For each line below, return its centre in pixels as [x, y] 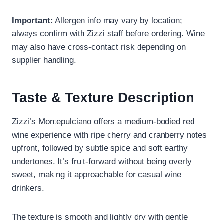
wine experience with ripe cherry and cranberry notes [109, 135]
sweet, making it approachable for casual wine [96, 175]
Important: [32, 21]
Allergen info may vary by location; [118, 21]
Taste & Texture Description [103, 98]
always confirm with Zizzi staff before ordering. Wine [108, 34]
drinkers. [28, 188]
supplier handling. [44, 60]
